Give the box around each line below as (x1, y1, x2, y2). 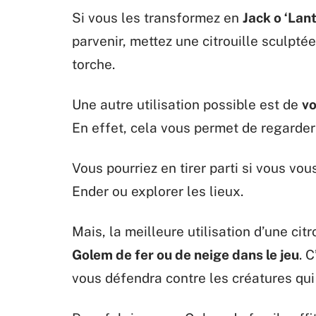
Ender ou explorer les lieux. (72, 183, 243, 200)
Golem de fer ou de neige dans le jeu (72, 247, 299, 263)
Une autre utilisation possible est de (72, 97, 302, 113)
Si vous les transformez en (72, 10, 243, 26)
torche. (72, 56, 115, 73)
